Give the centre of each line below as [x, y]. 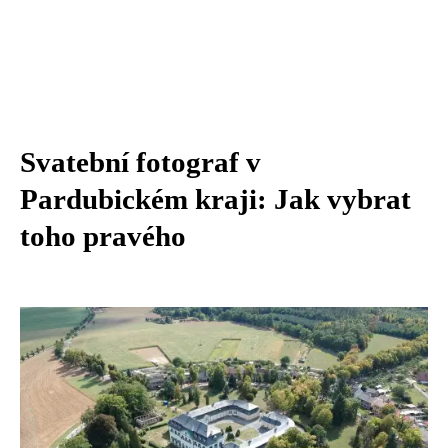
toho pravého [103, 236]
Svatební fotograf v [140, 162]
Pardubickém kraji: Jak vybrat [215, 199]
